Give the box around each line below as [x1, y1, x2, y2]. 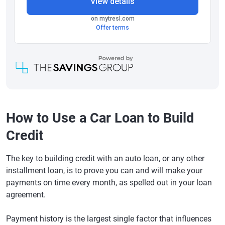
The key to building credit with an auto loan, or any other [6, 153, 204, 163]
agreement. [6, 189, 46, 199]
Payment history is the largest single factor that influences [6, 213, 211, 223]
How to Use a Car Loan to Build [6, 109, 194, 126]
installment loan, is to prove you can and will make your [6, 165, 202, 175]
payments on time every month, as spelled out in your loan [6, 177, 212, 187]
